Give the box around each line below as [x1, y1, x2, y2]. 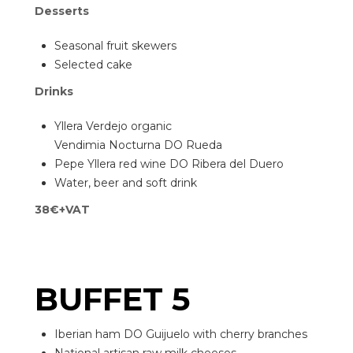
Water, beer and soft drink [54, 176, 197, 190]
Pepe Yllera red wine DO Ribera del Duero [54, 157, 284, 171]
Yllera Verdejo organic [54, 119, 172, 133]
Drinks [35, 84, 73, 98]
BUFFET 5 [35, 280, 190, 318]
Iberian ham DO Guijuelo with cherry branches [54, 327, 307, 341]
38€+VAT [35, 203, 90, 217]
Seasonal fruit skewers [54, 39, 176, 53]
